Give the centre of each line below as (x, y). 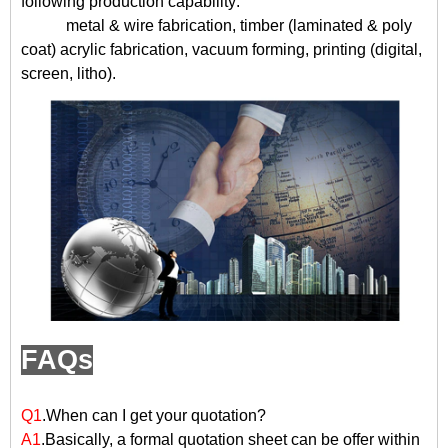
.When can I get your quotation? (154, 415)
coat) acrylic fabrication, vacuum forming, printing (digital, (221, 50)
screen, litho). (68, 74)
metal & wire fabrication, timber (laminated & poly (239, 26)
